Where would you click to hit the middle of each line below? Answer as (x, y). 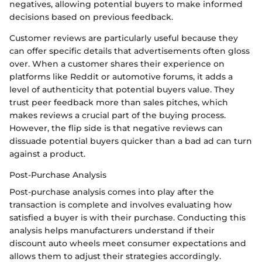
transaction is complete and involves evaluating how (121, 204)
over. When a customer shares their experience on (117, 63)
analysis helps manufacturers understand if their (112, 230)
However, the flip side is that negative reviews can (116, 128)
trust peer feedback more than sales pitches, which (119, 102)
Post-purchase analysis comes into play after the (112, 192)
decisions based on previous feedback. (91, 17)
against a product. (47, 154)
